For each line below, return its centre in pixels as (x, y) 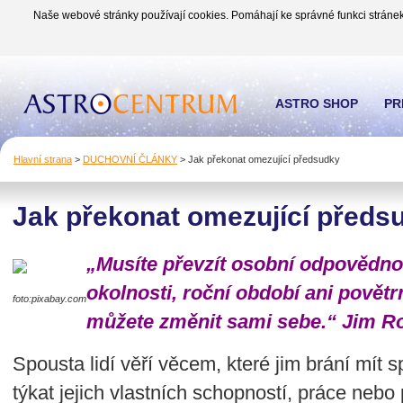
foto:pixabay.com (49, 299)
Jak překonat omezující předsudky (263, 159)
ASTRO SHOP (317, 103)
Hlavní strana (43, 159)
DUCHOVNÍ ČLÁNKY (130, 159)
